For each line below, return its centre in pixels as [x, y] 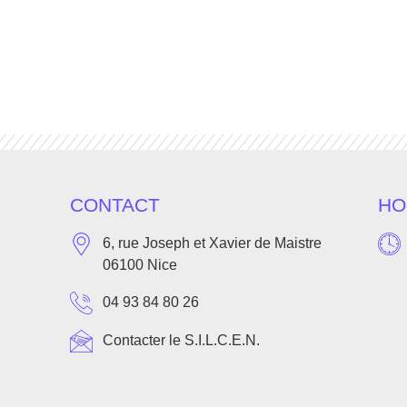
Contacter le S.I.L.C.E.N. [182, 341]
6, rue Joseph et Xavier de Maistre [213, 243]
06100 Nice [140, 264]
